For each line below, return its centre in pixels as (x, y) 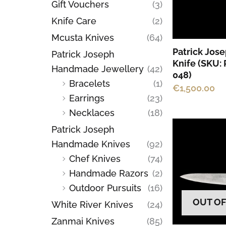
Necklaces (92, 112)
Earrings (87, 98)
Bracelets (90, 83)
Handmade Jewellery (98, 69)
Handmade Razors (109, 173)
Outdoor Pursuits (105, 188)
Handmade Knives (91, 144)
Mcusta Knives (83, 37)
